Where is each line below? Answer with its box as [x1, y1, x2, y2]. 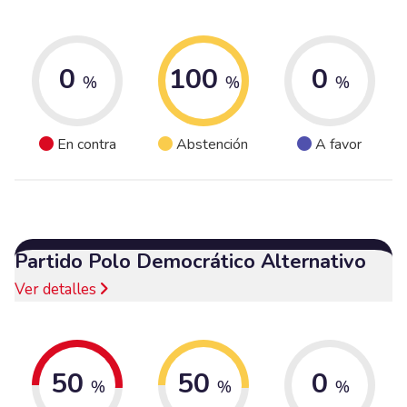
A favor [315, 134, 362, 155]
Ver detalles [15, 278, 100, 300]
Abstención [176, 134, 249, 155]
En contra [56, 134, 116, 155]
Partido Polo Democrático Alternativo [15, 247, 366, 275]
